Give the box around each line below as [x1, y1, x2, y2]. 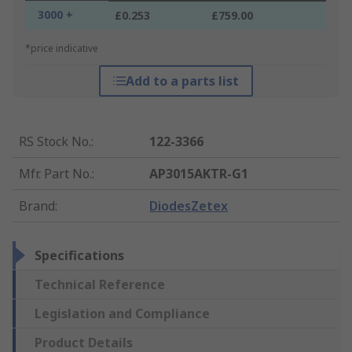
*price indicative [25, 42, 98, 56]
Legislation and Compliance [35, 305, 210, 323]
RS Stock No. [19, 133, 91, 151]
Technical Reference [35, 276, 165, 294]
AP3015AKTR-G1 [149, 165, 249, 183]
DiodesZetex [149, 197, 229, 215]
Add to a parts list [125, 72, 239, 90]
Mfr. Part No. [19, 165, 92, 183]
